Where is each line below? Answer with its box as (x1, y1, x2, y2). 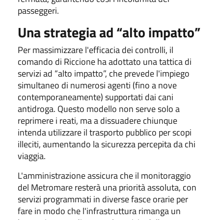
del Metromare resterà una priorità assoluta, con (18, 180, 196, 194)
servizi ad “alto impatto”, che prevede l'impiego (18, 66, 190, 80)
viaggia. (18, 149, 46, 163)
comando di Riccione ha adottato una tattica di (18, 55, 192, 68)
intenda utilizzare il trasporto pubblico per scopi (18, 125, 192, 139)
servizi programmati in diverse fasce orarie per (18, 192, 188, 206)
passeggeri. (18, 3, 59, 17)
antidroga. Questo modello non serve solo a (18, 102, 180, 115)
